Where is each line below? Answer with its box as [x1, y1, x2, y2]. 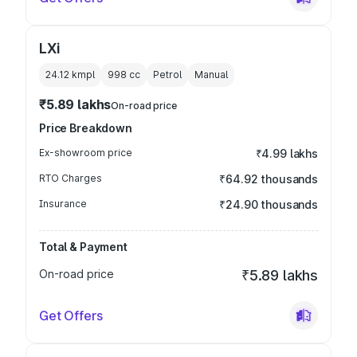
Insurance [39, 198, 87, 210]
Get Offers [39, 308, 103, 324]
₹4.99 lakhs [255, 147, 318, 160]
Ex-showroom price [39, 147, 132, 159]
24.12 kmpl [45, 69, 95, 80]
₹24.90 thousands [219, 198, 318, 211]
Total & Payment [39, 240, 127, 253]
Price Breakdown [39, 121, 132, 135]
